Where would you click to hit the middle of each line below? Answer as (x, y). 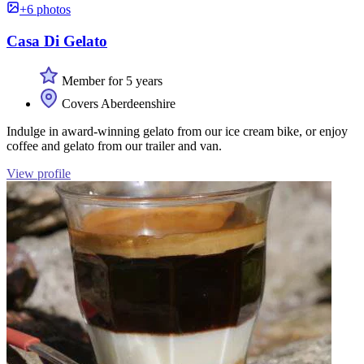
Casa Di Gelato (57, 41)
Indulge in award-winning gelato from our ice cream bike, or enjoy (177, 131)
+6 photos (45, 10)
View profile (39, 173)
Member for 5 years (110, 80)
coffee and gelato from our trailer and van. (114, 145)
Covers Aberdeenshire (117, 103)
